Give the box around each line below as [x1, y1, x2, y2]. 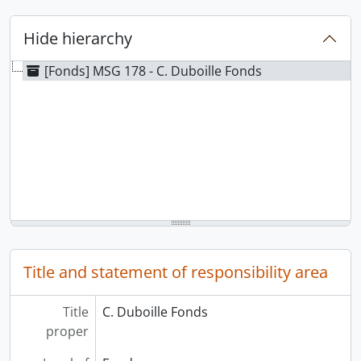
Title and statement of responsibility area [23, 260, 328, 283]
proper [45, 322, 89, 340]
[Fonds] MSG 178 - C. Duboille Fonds [44, 61, 262, 80]
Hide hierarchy [23, 27, 132, 49]
